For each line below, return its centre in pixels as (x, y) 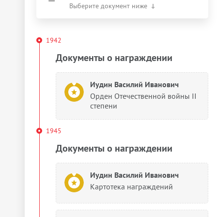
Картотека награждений (132, 186)
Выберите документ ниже (108, 6)
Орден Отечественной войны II (143, 96)
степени (104, 106)
